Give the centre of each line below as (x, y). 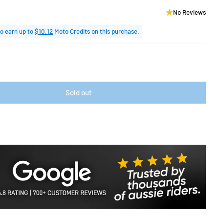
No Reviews (190, 12)
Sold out (79, 92)
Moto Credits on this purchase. (96, 31)
